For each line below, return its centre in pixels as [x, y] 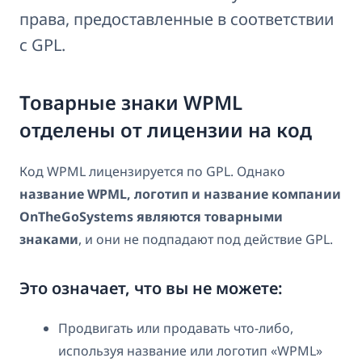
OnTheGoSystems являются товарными [151, 216]
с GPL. [42, 44]
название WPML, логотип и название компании [180, 194]
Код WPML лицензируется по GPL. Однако [152, 171]
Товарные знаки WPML [131, 102]
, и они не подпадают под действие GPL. [206, 239]
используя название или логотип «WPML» [190, 350]
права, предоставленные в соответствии [177, 19]
